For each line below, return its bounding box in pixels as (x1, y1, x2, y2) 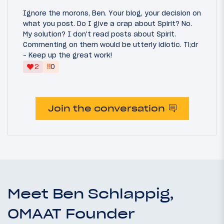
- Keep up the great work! (23, 50, 112, 59)
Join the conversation (47, 102, 165, 114)
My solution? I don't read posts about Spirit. (23, 29, 176, 38)
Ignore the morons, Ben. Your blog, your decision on (23, 8, 201, 17)
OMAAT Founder (7, 205, 135, 222)
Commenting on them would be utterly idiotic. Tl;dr (23, 39, 198, 49)
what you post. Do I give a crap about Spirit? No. (23, 18, 192, 28)
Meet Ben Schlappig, (7, 185, 174, 202)
